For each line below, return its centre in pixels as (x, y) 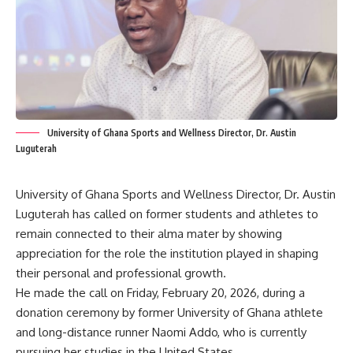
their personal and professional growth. (121, 273)
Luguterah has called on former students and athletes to (167, 214)
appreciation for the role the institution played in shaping (167, 254)
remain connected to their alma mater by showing (149, 234)
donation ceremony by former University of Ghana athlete (169, 313)
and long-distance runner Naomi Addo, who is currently (161, 333)
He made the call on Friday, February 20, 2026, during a (160, 293)
